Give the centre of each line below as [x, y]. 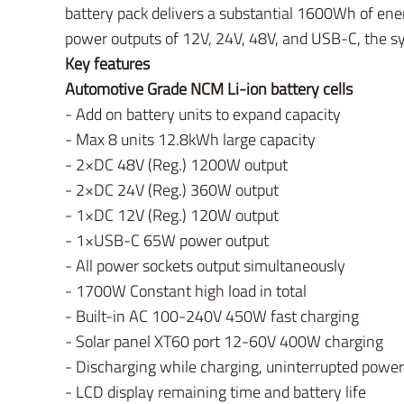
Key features [107, 64]
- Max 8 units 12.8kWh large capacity [190, 139]
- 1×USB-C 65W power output [167, 240]
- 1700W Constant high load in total [186, 291]
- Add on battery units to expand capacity [203, 114]
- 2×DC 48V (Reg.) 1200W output [176, 165]
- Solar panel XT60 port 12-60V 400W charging [224, 341]
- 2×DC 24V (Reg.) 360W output [172, 190]
